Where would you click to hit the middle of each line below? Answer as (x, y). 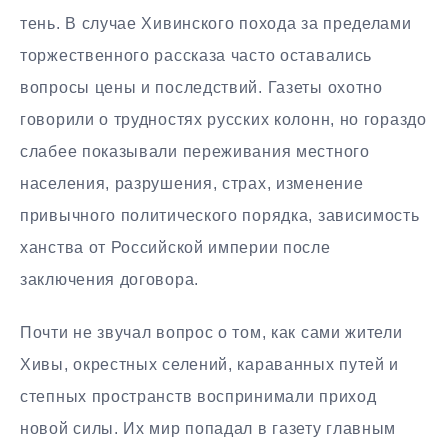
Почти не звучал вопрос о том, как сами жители (211, 333)
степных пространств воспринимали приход (198, 397)
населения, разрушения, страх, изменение (192, 184)
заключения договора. (109, 280)
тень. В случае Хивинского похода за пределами (216, 24)
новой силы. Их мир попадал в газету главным (208, 429)
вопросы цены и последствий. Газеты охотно (201, 88)
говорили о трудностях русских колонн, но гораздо (223, 120)
